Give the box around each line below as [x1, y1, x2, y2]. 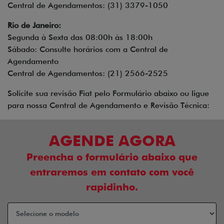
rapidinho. [86, 180, 138, 193]
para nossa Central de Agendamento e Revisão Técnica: [7, 100, 209, 110]
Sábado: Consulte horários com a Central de [7, 44, 168, 54]
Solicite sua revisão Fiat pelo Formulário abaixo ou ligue [7, 88, 209, 98]
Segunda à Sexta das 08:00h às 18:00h [7, 32, 152, 42]
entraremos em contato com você [30, 165, 194, 178]
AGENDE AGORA [48, 131, 175, 149]
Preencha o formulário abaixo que [26, 150, 197, 163]
